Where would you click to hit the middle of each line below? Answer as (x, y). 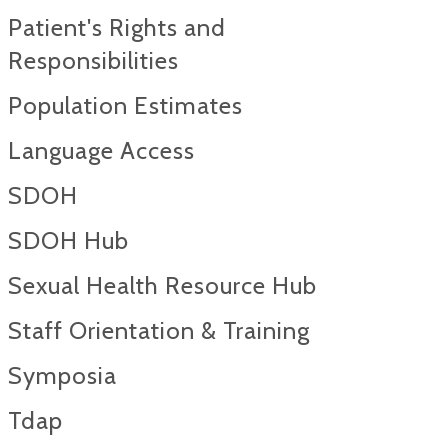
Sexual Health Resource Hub (162, 285)
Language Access (101, 150)
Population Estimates (125, 105)
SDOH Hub (68, 240)
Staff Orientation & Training (159, 330)
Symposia (62, 375)
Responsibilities (93, 60)
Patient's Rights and (117, 27)
